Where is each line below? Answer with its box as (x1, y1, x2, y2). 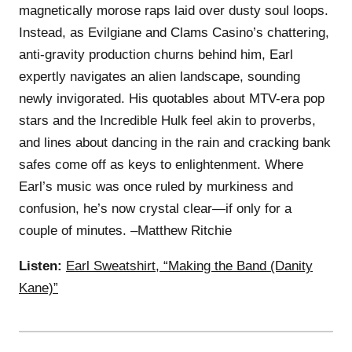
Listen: (19, 258, 62, 273)
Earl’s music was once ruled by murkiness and (19, 178, 293, 194)
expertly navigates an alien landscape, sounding (19, 68, 300, 84)
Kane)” (19, 280, 58, 295)
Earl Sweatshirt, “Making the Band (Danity (66, 258, 313, 273)
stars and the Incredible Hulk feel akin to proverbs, (19, 112, 316, 128)
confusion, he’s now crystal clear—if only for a (19, 200, 291, 216)
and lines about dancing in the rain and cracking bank (19, 134, 331, 150)
